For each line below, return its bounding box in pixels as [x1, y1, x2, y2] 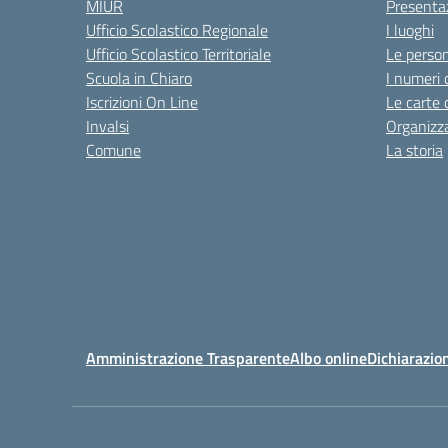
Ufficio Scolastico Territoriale [86, 42, 271, 66]
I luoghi [386, 18, 434, 42]
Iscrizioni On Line [86, 90, 198, 114]
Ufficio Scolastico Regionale [86, 18, 268, 42]
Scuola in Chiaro [86, 66, 192, 90]
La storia [386, 138, 443, 162]
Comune [86, 138, 141, 162]
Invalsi [86, 114, 129, 138]
